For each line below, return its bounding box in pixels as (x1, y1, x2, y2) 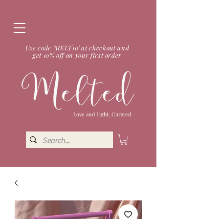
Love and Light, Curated (73, 110, 131, 118)
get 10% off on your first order (32, 51, 122, 59)
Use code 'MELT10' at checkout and (25, 44, 130, 52)
